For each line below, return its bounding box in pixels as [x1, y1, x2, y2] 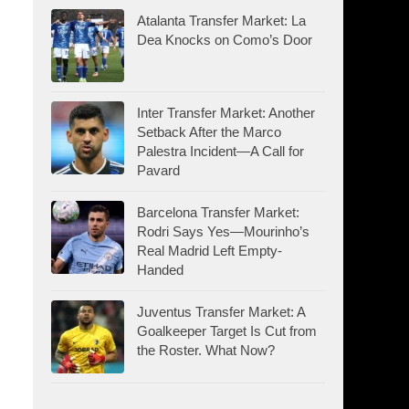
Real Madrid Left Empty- [137, 242, 282, 258]
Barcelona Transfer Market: [137, 204, 299, 220]
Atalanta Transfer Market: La [137, 12, 306, 28]
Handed [137, 261, 184, 278]
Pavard [137, 162, 180, 178]
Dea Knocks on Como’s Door [137, 31, 312, 47]
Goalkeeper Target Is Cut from [137, 322, 317, 339]
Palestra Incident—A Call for [137, 142, 304, 159]
